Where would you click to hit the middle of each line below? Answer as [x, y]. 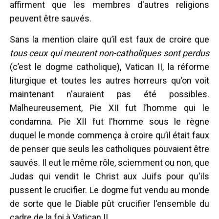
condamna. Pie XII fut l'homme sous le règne [109, 121]
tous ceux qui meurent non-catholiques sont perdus [109, 53]
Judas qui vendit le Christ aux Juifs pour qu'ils [109, 176]
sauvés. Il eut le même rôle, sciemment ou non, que [109, 162]
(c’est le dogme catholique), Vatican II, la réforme [109, 66]
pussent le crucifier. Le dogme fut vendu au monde [109, 190]
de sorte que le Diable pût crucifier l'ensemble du [109, 203]
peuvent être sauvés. [51, 18]
